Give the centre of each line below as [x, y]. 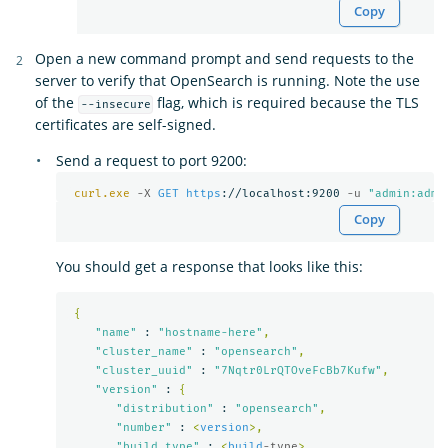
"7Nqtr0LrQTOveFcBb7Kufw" [297, 370]
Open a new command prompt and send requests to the [224, 59]
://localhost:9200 [283, 193]
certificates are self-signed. [125, 125]
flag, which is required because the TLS [286, 103]
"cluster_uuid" [143, 370]
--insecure [115, 105]
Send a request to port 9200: [151, 161]
